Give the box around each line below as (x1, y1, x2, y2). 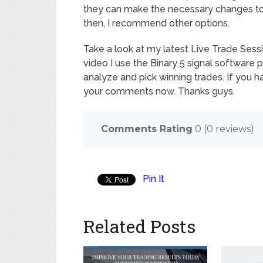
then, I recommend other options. (83, 18, 230, 29)
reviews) (213, 123, 254, 135)
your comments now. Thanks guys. (83, 86, 235, 97)
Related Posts (83, 215, 195, 238)
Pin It (143, 173, 164, 185)
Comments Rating (101, 123, 193, 135)
